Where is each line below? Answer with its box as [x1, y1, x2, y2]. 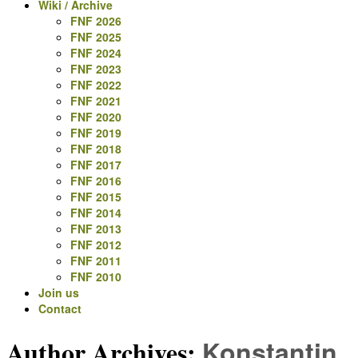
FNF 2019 [70, 125, 121, 141]
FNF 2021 [70, 93, 121, 109]
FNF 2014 [70, 205, 121, 221]
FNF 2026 [70, 13, 121, 29]
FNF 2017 [70, 157, 121, 173]
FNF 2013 [70, 221, 121, 237]
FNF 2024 [70, 45, 121, 61]
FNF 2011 [70, 253, 121, 268]
